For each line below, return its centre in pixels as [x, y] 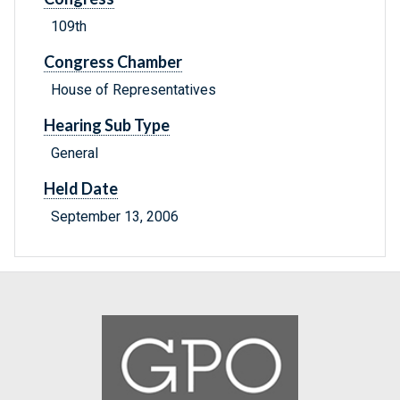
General [75, 154]
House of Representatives [133, 90]
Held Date [81, 189]
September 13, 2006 [115, 217]
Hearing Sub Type [107, 125]
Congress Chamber [113, 62]
